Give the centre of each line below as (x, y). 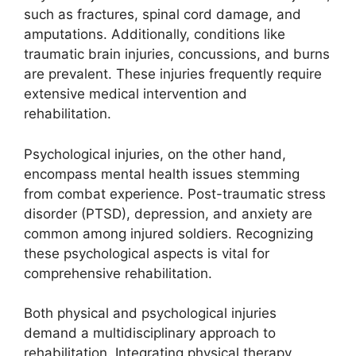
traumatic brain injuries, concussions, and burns (177, 54)
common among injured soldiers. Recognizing (168, 233)
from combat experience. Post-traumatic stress (175, 193)
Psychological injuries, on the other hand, (155, 154)
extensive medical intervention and (135, 94)
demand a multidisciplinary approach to (150, 333)
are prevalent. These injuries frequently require (173, 74)
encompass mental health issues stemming (162, 174)
